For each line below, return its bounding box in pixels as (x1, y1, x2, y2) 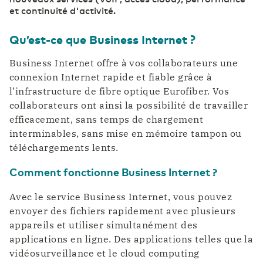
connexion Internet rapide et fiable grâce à (9, 71, 213, 83)
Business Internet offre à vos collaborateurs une (9, 57, 238, 69)
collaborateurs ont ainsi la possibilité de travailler (9, 99, 248, 112)
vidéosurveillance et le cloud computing (9, 247, 200, 259)
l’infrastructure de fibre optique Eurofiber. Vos (9, 85, 230, 97)
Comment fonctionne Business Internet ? (9, 164, 217, 180)
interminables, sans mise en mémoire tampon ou (9, 127, 242, 140)
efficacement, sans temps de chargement (9, 113, 204, 126)
